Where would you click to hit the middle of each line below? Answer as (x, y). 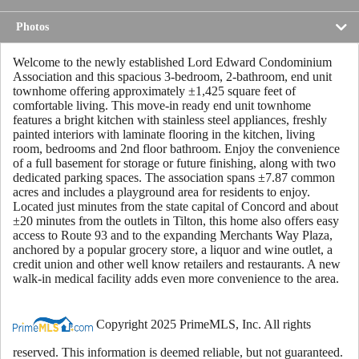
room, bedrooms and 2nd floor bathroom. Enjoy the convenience (176, 148)
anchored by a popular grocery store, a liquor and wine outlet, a (173, 249)
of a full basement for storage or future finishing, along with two (174, 163)
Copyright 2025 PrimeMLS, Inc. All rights (202, 324)
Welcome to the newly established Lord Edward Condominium (172, 62)
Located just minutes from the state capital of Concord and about (175, 206)
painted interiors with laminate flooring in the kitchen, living (164, 134)
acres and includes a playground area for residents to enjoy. (161, 192)
